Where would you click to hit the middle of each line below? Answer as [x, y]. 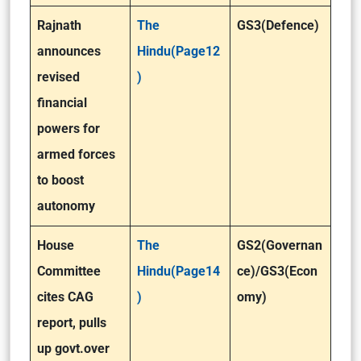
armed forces [76, 154]
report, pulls [72, 323]
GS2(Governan [280, 245]
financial [62, 103]
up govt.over [73, 349]
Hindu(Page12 [178, 51]
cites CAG [65, 297]
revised [58, 77]
